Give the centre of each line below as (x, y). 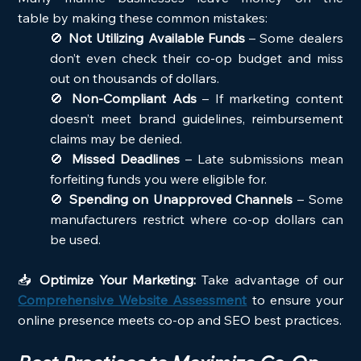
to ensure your (295, 299)
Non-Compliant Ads (134, 98)
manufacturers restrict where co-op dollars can (197, 219)
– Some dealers (294, 37)
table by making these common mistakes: (143, 17)
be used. (76, 239)
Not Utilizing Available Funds (157, 37)
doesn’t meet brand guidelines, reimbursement (197, 118)
